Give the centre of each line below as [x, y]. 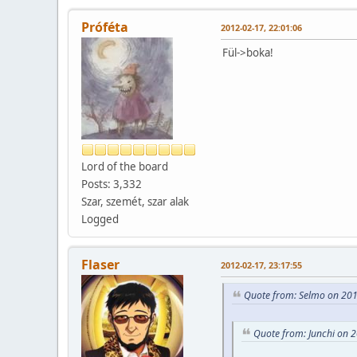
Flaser [100, 264]
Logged [100, 219]
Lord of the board [125, 166]
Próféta [105, 27]
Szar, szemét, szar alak [135, 201]
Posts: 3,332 [112, 184]
